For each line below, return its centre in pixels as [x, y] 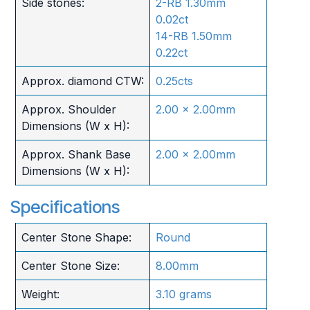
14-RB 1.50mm [193, 36]
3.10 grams [183, 294]
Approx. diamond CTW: [82, 81]
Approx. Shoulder [69, 109]
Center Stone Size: [70, 265]
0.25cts [174, 81]
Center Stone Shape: [76, 237]
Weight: [40, 294]
